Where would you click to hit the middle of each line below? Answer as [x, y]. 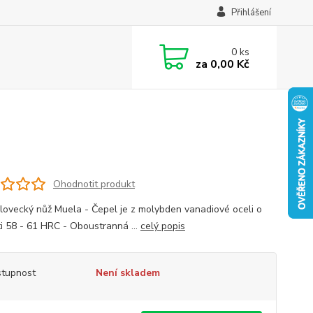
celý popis [162, 226]
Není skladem [128, 273]
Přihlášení [251, 13]
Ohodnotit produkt [94, 184]
